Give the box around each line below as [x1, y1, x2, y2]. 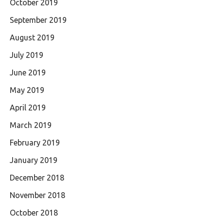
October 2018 [10, 208, 58, 217]
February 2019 [10, 138, 60, 147]
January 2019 [10, 156, 57, 164]
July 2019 [10, 51, 43, 59]
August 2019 [10, 33, 54, 42]
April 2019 [10, 103, 46, 112]
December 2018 [10, 173, 64, 182]
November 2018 [10, 191, 65, 200]
